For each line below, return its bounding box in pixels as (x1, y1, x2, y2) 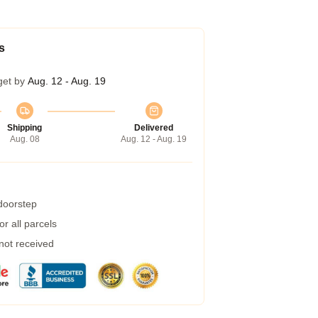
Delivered (134, 123, 173, 133)
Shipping (7, 123, 42, 133)
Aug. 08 (9, 134, 40, 144)
